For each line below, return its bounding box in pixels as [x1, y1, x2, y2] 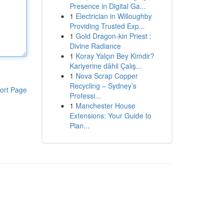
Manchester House [75, 101, 135, 111]
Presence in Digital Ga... [69, 1, 146, 11]
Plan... [69, 120, 90, 130]
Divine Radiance [69, 41, 121, 51]
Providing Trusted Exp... [69, 21, 145, 31]
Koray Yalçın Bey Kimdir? [75, 51, 154, 61]
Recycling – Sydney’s [69, 81, 136, 91]
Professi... [69, 91, 101, 101]
